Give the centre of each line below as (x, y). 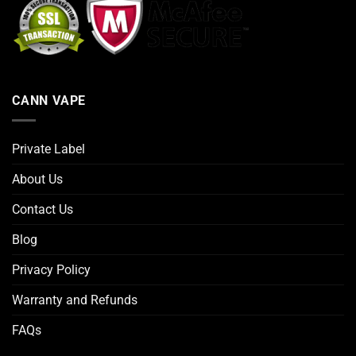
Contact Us (43, 209)
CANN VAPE (49, 101)
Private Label (48, 149)
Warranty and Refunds (75, 300)
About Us (37, 179)
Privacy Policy (51, 269)
